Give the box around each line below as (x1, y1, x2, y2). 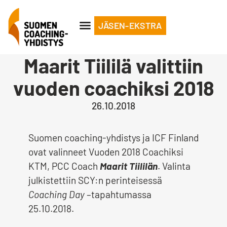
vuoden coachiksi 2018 (13, 75, 214, 100)
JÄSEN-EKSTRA (98, 20, 162, 31)
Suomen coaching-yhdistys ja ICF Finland (28, 132, 199, 144)
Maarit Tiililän (100, 160, 158, 172)
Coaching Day (28, 188, 87, 201)
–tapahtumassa (87, 188, 152, 201)
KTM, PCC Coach (28, 160, 100, 172)
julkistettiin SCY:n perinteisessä (28, 174, 162, 186)
